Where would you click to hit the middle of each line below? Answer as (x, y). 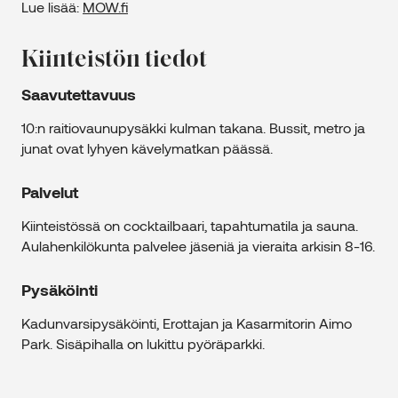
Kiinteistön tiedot (114, 61)
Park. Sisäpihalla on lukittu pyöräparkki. (143, 344)
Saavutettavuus (79, 95)
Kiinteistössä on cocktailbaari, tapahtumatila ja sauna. (190, 226)
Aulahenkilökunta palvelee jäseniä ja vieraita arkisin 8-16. (198, 246)
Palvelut (50, 192)
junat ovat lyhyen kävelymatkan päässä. (147, 148)
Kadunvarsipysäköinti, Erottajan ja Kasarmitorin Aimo (187, 323)
